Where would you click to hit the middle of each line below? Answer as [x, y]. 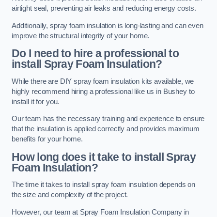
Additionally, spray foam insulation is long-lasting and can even [108, 25]
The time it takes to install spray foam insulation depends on [104, 185]
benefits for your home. [47, 139]
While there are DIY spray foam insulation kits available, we [103, 81]
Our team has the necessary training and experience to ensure [108, 119]
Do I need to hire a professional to [95, 54]
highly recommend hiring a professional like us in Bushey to [103, 91]
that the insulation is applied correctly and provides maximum [106, 129]
